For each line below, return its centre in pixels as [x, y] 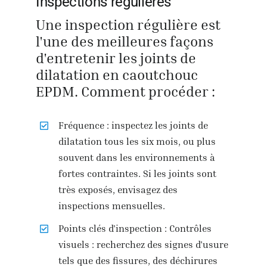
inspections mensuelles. [112, 206]
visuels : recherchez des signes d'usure [144, 245]
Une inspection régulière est [128, 25]
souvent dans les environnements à [137, 158]
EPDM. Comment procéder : [125, 91]
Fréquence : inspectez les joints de [133, 125]
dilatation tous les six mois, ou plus [137, 142]
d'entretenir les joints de [116, 58]
